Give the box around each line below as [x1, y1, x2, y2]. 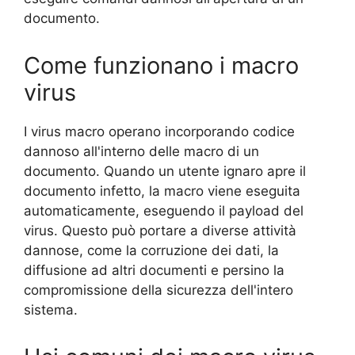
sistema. [24, 302, 78, 318]
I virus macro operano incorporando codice [24, 124, 295, 139]
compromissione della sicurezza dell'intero [24, 282, 293, 298]
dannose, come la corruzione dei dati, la [24, 242, 279, 258]
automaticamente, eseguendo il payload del [24, 203, 303, 219]
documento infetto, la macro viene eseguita [24, 183, 300, 199]
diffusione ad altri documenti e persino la [24, 262, 284, 278]
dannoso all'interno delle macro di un [24, 143, 259, 159]
